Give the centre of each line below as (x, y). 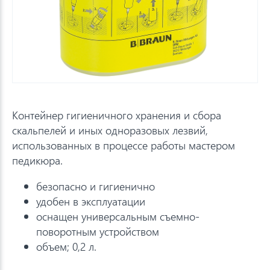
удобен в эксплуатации (91, 201)
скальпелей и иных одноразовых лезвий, (110, 130)
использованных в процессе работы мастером (124, 145)
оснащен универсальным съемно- (118, 216)
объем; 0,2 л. (66, 246)
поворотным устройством (98, 231)
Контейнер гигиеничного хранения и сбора (117, 115)
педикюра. (37, 160)
